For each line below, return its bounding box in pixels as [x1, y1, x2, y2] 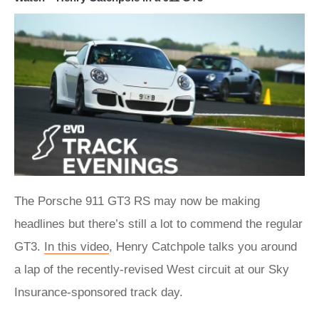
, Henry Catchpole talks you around [109, 240, 297, 254]
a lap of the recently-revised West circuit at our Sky [14, 263, 289, 277]
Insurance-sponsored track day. [14, 286, 183, 300]
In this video [44, 240, 109, 254]
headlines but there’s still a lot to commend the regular [14, 217, 303, 231]
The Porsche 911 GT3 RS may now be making [14, 194, 260, 209]
